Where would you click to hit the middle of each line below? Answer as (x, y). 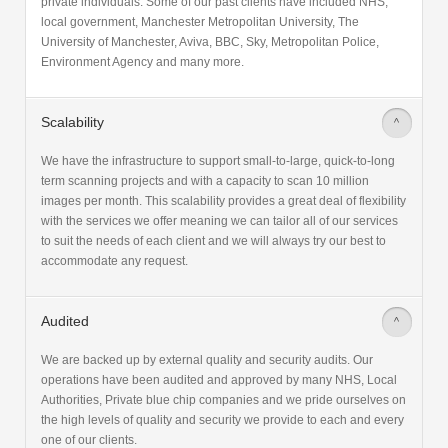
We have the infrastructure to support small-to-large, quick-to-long (218, 161)
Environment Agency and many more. (142, 62)
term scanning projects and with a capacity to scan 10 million (205, 181)
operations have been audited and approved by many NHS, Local (219, 380)
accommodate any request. (114, 261)
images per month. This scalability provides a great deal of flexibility (223, 201)
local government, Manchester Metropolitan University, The (200, 22)
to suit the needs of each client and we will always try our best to (213, 241)
